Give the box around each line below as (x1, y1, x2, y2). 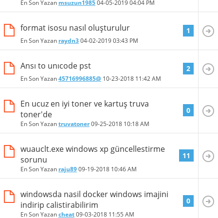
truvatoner (58, 119, 90, 128)
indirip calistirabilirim (20, 200, 98, 211)
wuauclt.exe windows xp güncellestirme (20, 144, 165, 155)
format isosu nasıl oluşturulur (20, 22, 130, 33)
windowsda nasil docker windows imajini (20, 189, 168, 200)
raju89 (58, 165, 77, 174)
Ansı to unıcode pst (20, 60, 91, 71)
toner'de (20, 109, 52, 120)
